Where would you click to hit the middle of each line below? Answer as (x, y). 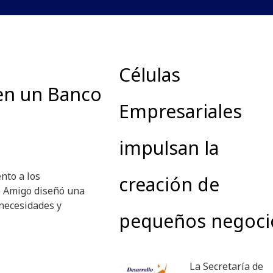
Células (150, 75)
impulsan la (169, 148)
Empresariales (180, 112)
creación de (169, 185)
